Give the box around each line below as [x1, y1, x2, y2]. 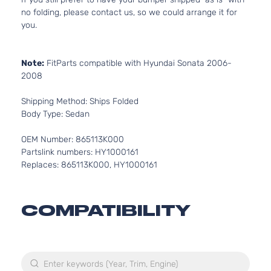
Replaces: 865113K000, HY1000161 [21, 160, 157, 170]
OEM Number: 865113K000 [21, 134, 124, 145]
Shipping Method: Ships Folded [21, 96, 139, 106]
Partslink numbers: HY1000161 [21, 147, 139, 157]
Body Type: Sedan [21, 109, 90, 119]
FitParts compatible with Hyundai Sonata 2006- [44, 58, 232, 68]
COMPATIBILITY [21, 201, 191, 220]
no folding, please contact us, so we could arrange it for [21, 7, 237, 18]
